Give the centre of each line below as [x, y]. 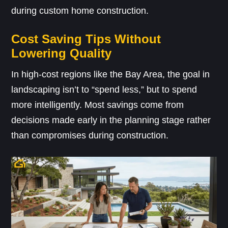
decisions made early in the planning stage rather [111, 120]
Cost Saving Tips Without [86, 39]
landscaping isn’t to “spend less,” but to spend [104, 90]
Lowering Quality [62, 53]
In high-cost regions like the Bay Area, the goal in [111, 75]
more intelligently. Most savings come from [98, 105]
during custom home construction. [80, 11]
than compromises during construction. [90, 136]
